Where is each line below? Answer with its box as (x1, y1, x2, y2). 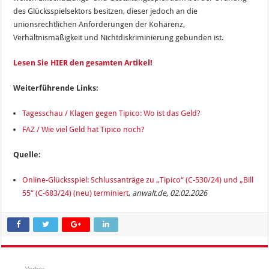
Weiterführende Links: (13, 83, 99, 92)
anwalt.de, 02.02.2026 (132, 188, 208, 198)
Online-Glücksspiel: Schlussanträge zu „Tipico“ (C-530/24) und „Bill (22, 175, 254, 184)
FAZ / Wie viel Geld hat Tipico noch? (22, 124, 145, 134)
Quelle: (13, 150, 41, 159)
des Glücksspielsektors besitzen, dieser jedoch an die (13, 6, 198, 16)
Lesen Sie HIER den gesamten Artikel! (13, 58, 153, 67)
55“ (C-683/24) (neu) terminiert (22, 188, 129, 198)
